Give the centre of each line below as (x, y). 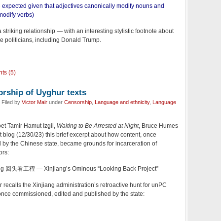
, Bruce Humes (158, 126)
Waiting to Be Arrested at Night (98, 126)
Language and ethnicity (122, 102)
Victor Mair (35, 102)
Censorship (78, 102)
